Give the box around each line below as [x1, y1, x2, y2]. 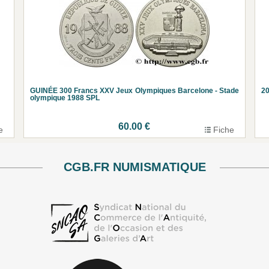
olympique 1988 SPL [30, 93, 100, 102]
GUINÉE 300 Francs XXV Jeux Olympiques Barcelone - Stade [30, 86, 239, 95]
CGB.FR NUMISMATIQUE [63, 160, 206, 174]
